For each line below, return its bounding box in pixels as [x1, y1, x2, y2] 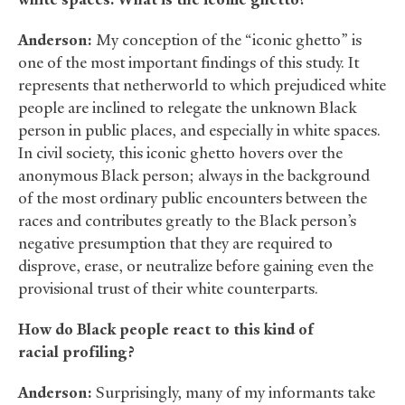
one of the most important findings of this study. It [18, 52, 359, 73]
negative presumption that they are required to [18, 233, 333, 254]
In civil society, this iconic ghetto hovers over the [18, 143, 343, 164]
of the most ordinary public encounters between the [18, 188, 367, 209]
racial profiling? [18, 342, 135, 363]
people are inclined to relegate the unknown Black [18, 98, 356, 118]
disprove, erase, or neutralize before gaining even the [18, 256, 373, 277]
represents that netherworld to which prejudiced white [18, 75, 386, 96]
